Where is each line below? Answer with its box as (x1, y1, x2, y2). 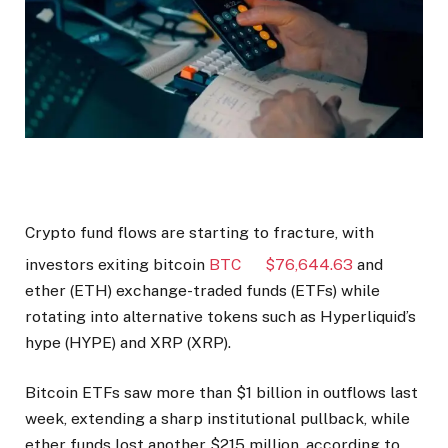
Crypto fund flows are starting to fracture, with (25, 223, 374, 243)
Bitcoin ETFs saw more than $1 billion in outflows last (25, 383, 418, 403)
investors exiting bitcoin (25, 255, 209, 275)
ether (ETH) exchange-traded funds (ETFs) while (25, 281, 380, 301)
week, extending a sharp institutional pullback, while (25, 409, 410, 429)
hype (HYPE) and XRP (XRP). (25, 333, 231, 353)
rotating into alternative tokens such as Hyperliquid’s (25, 307, 416, 327)
